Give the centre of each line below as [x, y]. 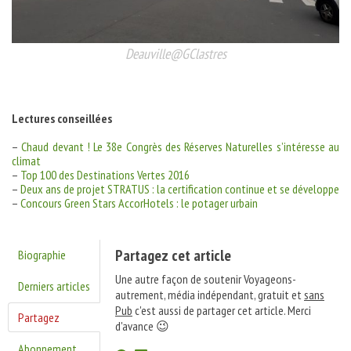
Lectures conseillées [62, 118]
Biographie [42, 254]
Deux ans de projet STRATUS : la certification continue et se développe [180, 188]
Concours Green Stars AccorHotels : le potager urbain [139, 203]
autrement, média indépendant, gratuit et [210, 294]
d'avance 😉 [142, 326]
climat [26, 160]
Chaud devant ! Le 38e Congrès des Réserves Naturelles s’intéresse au [181, 146]
